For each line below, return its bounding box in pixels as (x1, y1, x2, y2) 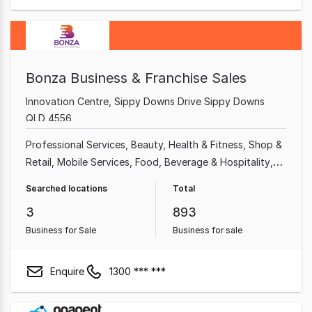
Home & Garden (26, 173, 97, 185)
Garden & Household (103, 173, 198, 185)
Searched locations (26, 183, 107, 194)
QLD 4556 (26, 112, 72, 124)
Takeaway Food (203, 173, 276, 185)
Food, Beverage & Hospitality (135, 156, 270, 168)
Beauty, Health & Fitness (131, 139, 243, 150)
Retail (26, 156, 52, 168)
